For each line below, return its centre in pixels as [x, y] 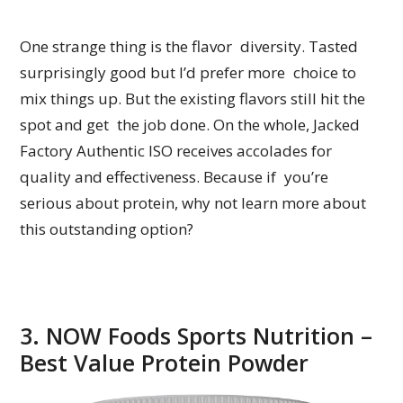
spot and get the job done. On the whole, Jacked [194, 124]
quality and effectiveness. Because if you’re [175, 176]
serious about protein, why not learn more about [193, 202]
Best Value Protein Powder [165, 362]
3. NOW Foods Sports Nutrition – [197, 335]
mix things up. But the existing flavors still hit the [193, 98]
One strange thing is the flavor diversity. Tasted [189, 46]
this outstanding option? [107, 228]
